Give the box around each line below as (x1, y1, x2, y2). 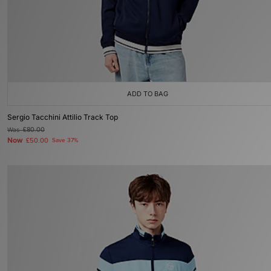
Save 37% (52, 137, 78, 144)
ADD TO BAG (127, 90, 168, 98)
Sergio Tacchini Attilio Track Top (7, 113, 118, 122)
